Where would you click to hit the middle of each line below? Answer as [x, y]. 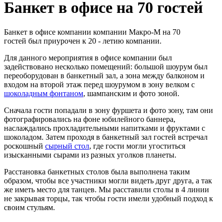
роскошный [25, 146]
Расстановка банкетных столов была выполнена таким [97, 171]
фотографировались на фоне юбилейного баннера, [90, 119]
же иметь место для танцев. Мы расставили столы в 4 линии [107, 189]
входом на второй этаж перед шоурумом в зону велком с [99, 84]
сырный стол [67, 146]
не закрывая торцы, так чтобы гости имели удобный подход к [109, 198]
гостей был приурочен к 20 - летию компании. [83, 41]
